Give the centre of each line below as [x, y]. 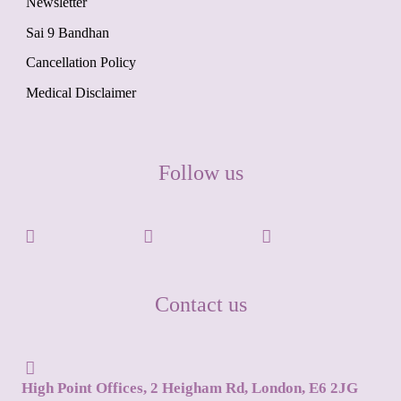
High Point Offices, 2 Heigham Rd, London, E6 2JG [189, 388]
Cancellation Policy [81, 63]
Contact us [200, 304]
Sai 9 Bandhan [67, 32]
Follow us [200, 172]
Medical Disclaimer [81, 92]
